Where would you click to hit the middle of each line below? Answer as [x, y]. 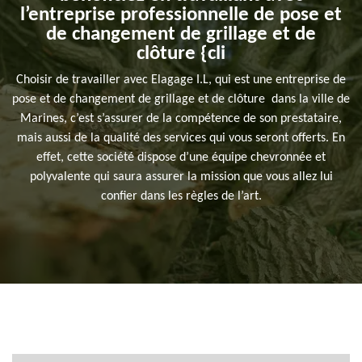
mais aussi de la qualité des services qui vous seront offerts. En [181, 139]
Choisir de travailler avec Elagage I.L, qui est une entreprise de [181, 80]
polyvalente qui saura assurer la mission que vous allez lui [181, 177]
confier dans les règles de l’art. [181, 197]
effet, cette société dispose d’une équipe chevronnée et [181, 158]
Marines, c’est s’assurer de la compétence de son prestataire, [181, 119]
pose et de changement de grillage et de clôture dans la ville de [181, 100]
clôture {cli [181, 54]
